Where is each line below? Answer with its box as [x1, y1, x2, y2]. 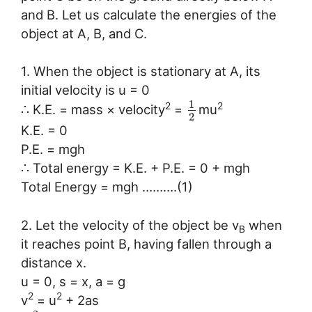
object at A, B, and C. [21, 25, 147, 41]
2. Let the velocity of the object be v [21, 217, 239, 233]
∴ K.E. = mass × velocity [21, 102, 165, 118]
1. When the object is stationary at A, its [21, 63, 260, 79]
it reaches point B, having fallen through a [21, 235, 272, 251]
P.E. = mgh [21, 141, 85, 157]
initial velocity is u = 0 [21, 82, 150, 98]
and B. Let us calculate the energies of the [21, 6, 276, 22]
